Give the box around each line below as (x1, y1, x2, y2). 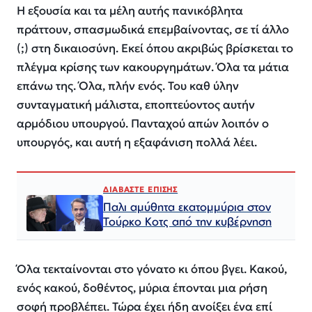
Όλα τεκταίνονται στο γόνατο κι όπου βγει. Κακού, (17, 261, 287, 276)
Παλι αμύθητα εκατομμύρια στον (103, 199, 271, 214)
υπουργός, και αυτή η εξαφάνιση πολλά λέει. (17, 134, 257, 150)
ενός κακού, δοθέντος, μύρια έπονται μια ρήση (17, 280, 267, 295)
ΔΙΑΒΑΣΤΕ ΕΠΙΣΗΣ (103, 185, 178, 195)
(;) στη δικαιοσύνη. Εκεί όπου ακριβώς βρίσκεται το (17, 40, 293, 56)
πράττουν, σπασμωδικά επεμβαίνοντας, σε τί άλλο (17, 22, 289, 37)
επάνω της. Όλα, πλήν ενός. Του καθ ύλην (17, 78, 239, 93)
